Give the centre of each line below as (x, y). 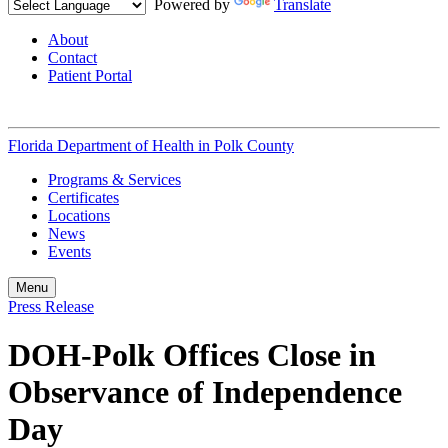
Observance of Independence (205, 392)
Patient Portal (90, 75)
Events (69, 251)
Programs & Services (114, 179)
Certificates (83, 197)
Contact (72, 57)
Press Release (51, 306)
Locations (79, 215)
